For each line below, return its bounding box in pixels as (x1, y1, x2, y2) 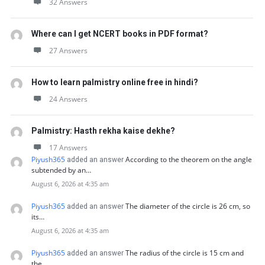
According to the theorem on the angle (125, 154, 252, 164)
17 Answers (49, 143, 88, 153)
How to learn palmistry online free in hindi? (31, 77, 198, 87)
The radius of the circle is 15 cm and (125, 248, 244, 258)
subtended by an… (31, 165, 91, 175)
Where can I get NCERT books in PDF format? (31, 29, 208, 38)
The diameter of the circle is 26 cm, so (125, 201, 250, 211)
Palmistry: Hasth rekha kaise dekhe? (31, 126, 175, 135)
